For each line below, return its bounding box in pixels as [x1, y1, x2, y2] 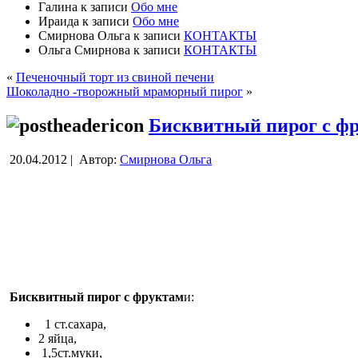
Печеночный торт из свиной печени [16, 70, 214, 84]
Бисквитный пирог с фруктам [10, 289, 184, 304]
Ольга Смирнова [38, 42, 130, 57]
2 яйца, [38, 331, 77, 345]
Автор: [76, 152, 120, 166]
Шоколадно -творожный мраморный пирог [6, 84, 243, 98]
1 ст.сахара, [38, 316, 106, 331]
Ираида [38, 14, 79, 28]
